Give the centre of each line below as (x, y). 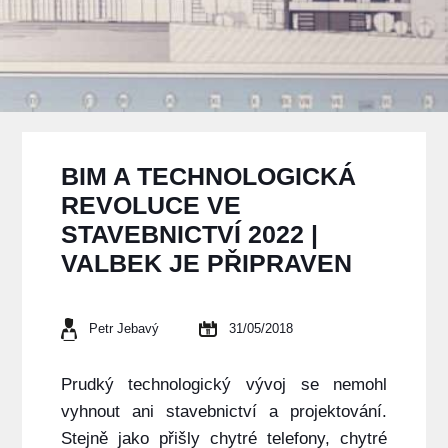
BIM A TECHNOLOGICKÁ (208, 176)
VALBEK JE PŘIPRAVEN (206, 263)
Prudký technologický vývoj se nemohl (224, 385)
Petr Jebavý (123, 329)
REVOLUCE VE (150, 205)
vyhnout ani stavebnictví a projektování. (224, 412)
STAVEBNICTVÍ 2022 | (189, 234)
